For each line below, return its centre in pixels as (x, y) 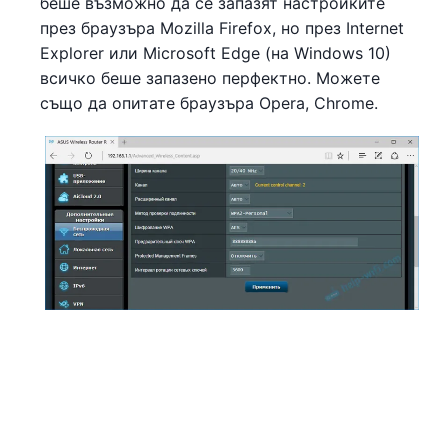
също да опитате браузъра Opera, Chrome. (209, 102)
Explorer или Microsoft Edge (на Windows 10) (215, 52)
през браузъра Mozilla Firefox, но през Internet (222, 27)
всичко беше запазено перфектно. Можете (210, 77)
